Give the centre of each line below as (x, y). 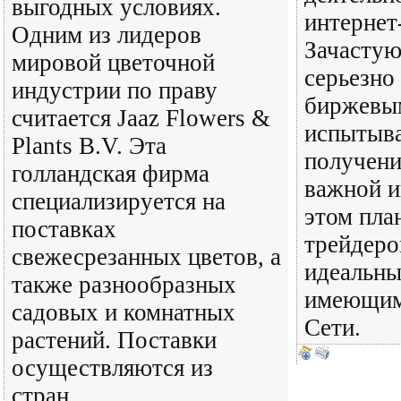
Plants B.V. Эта (89, 146)
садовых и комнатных (124, 312)
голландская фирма (111, 174)
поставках (64, 229)
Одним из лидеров (107, 35)
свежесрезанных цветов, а (146, 257)
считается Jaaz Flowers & (141, 118)
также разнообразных (124, 285)
